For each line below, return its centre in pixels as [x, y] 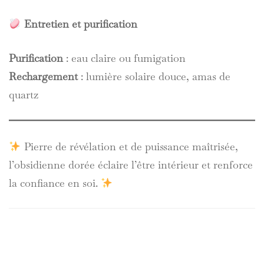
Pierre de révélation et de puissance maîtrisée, [129, 146]
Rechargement [43, 76]
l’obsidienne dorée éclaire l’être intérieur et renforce [131, 165]
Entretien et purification [80, 24]
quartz [24, 95]
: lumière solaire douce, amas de [154, 76]
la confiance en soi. [55, 183]
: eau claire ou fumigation [124, 58]
